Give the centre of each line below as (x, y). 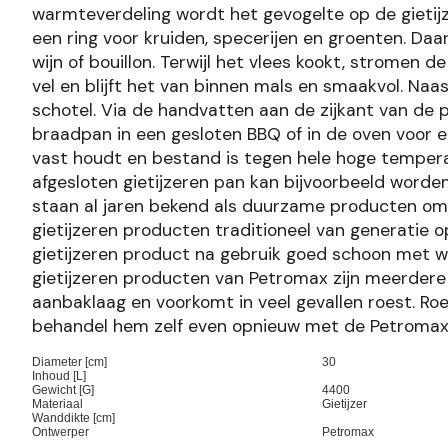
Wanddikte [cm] (73, 417)
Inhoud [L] (59, 375)
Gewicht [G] (63, 389)
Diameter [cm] (69, 361)
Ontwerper (60, 431)
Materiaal (57, 403)
